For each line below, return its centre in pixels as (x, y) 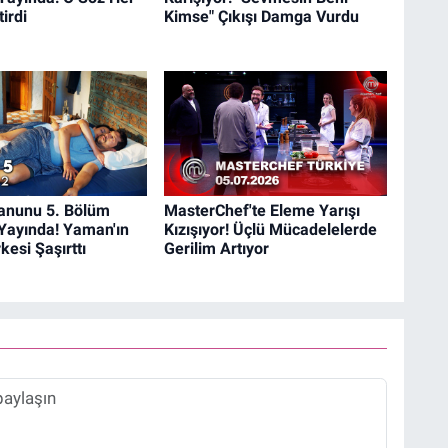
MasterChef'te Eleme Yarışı (261, 210)
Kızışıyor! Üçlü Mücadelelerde (270, 229)
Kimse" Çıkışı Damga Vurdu (261, 17)
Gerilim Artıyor (216, 248)
